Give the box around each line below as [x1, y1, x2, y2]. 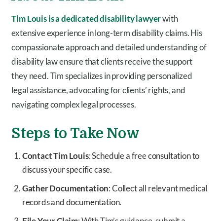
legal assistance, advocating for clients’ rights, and [11, 84, 185, 95]
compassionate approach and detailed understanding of [11, 41, 207, 52]
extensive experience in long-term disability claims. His [11, 27, 202, 38]
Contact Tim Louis [22, 150, 89, 161]
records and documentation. [22, 196, 122, 207]
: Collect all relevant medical [109, 183, 208, 193]
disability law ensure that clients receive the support [11, 56, 193, 67]
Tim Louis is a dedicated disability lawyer [11, 13, 161, 24]
